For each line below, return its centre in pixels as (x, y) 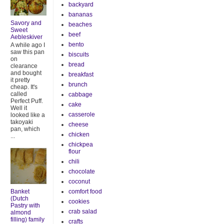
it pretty (20, 80)
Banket (20, 191)
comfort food (85, 191)
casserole (82, 114)
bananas (80, 14)
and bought (26, 73)
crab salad (83, 211)
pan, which (25, 129)
